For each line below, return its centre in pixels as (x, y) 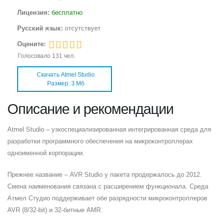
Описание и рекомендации (90, 109)
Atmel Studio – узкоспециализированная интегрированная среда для (109, 130)
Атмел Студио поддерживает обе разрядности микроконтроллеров (107, 198)
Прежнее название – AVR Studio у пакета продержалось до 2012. (105, 175)
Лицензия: (34, 13)
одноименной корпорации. (46, 153)
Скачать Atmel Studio (66, 75)
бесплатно (67, 13)
